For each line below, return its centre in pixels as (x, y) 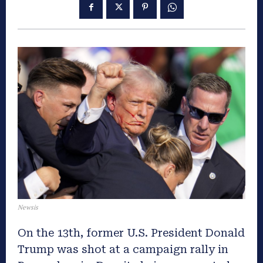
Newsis (28, 207)
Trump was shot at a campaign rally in (123, 249)
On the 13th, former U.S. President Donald (131, 232)
